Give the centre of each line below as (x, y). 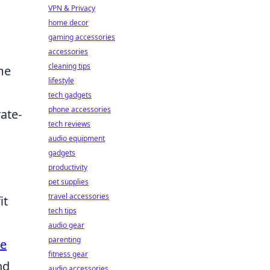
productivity (68, 167)
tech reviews (69, 124)
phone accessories (80, 109)
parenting (64, 240)
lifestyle (61, 80)
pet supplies (68, 182)
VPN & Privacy (72, 8)
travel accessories (79, 196)
